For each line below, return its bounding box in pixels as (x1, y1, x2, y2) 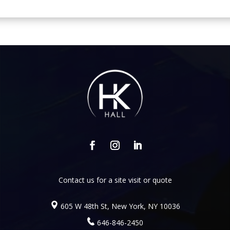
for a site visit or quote (94, 175, 172, 185)
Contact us (58, 175, 94, 185)
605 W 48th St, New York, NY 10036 (60, 201, 180, 212)
